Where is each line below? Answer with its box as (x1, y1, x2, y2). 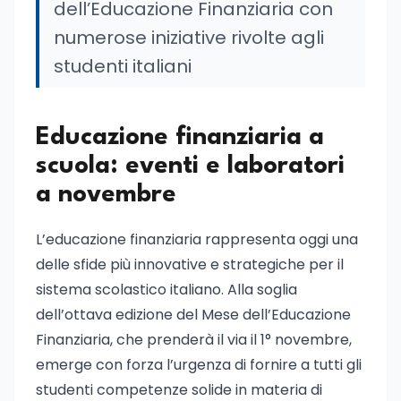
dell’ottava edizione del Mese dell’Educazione (36, 304, 351, 325)
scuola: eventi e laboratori (36, 154, 345, 179)
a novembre (36, 183, 176, 208)
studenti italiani (54, 54, 192, 79)
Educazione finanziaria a (36, 125, 324, 150)
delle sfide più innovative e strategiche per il (36, 254, 344, 275)
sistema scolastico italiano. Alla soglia (36, 279, 297, 300)
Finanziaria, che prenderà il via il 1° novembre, (36, 329, 352, 350)
